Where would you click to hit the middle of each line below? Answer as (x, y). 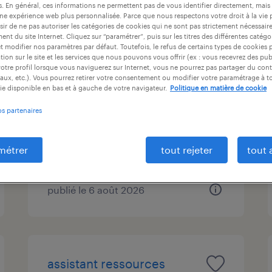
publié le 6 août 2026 (96, 189)
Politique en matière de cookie (218, 88)
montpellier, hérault (114, 98)
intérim (85, 116)
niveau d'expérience (224, 8)
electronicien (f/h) (100, 69)
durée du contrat (101, 8)
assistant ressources (107, 263)
